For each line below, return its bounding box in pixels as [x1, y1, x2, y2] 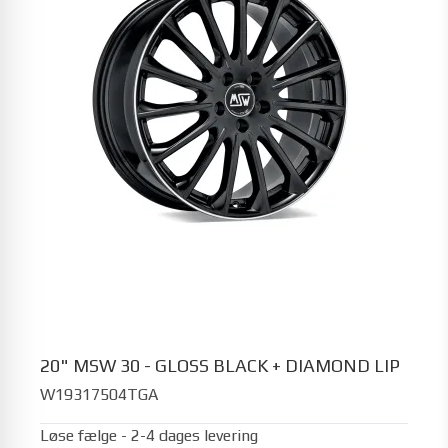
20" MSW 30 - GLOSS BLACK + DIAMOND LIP [40, 355, 400, 376]
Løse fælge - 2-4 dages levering [40, 425, 258, 445]
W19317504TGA [40, 384, 158, 404]
